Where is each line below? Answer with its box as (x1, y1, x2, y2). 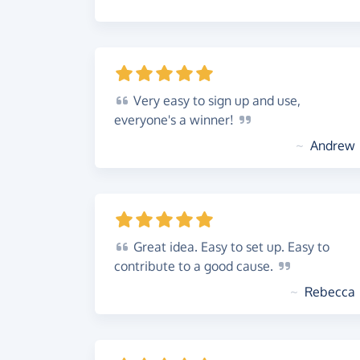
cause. (236, 258, 276, 274)
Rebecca (305, 284, 355, 300)
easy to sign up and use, (160, 92, 301, 108)
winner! (190, 112, 237, 128)
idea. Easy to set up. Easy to (166, 239, 329, 255)
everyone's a (114, 112, 190, 128)
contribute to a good (114, 258, 236, 274)
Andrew (310, 137, 355, 153)
